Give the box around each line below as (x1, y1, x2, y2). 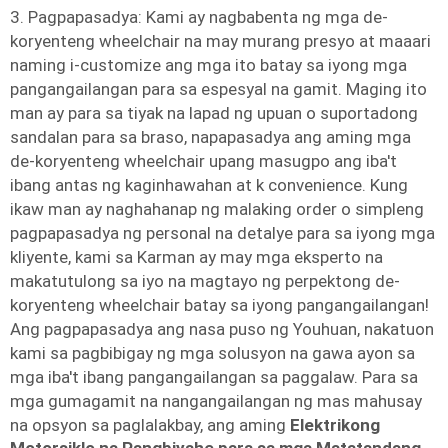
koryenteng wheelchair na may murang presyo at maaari (10, 31, 431, 51)
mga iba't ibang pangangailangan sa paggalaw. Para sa (10, 367, 418, 387)
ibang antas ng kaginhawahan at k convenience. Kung (10, 175, 408, 195)
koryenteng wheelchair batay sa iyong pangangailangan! (10, 295, 429, 315)
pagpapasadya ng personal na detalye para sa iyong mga (10, 223, 435, 243)
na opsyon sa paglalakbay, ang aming (10, 415, 290, 435)
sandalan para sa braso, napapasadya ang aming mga (10, 127, 411, 147)
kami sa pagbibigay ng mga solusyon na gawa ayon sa (10, 343, 415, 363)
